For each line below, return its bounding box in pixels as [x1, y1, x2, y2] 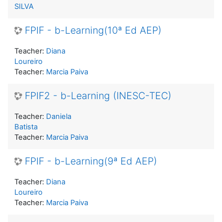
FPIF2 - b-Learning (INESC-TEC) [25, 89, 171, 102]
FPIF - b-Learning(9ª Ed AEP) [25, 155, 157, 167]
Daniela [46, 111, 71, 121]
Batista [14, 122, 38, 131]
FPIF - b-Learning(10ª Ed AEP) [25, 24, 162, 36]
